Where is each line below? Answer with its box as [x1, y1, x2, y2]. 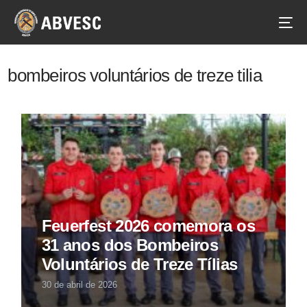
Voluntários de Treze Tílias [41, 255, 238, 274]
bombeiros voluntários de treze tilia [8, 65, 262, 86]
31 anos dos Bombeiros [41, 236, 219, 255]
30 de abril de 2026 [41, 280, 117, 291]
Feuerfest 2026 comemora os [41, 217, 255, 236]
